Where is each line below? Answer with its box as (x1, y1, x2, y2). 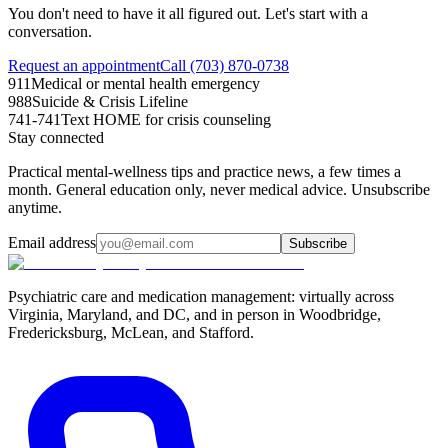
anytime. (8, 198, 62, 216)
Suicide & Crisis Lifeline (32, 92, 188, 110)
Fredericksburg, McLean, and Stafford (8, 323, 250, 341)
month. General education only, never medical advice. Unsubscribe (8, 180, 430, 198)
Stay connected (8, 128, 104, 146)
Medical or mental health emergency (31, 74, 260, 92)
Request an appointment (8, 56, 160, 74)
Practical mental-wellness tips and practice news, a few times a (8, 162, 401, 180)
